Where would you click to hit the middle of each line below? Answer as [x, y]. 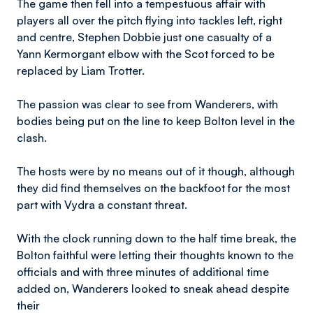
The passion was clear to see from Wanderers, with [147, 104]
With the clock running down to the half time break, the [156, 238]
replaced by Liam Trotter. [81, 71]
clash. [32, 138]
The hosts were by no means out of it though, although [156, 171]
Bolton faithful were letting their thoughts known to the [155, 255]
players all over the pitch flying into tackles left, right [150, 20]
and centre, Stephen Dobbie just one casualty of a [144, 37]
